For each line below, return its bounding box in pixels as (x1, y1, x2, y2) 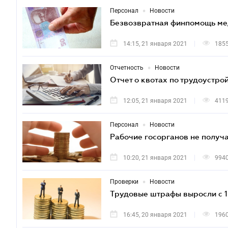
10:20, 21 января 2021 (123, 154, 187, 161)
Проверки (110, 178, 138, 185)
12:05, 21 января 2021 (123, 97, 187, 104)
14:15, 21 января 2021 (123, 40, 187, 47)
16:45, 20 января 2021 (123, 211, 187, 218)
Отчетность (110, 64, 144, 71)
